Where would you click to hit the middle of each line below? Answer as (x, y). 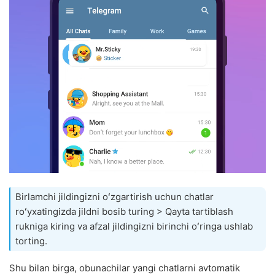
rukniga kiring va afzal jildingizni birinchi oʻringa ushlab (134, 227)
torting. (31, 241)
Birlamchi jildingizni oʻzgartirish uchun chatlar (114, 197)
